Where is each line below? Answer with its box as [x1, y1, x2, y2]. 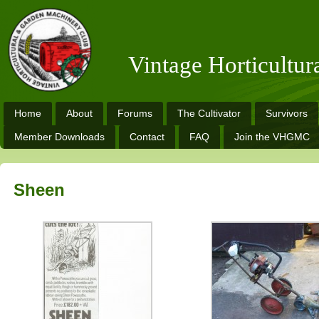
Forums [117, 108, 152, 119]
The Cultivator [177, 108, 241, 119]
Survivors [266, 108, 308, 119]
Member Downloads [14, 131, 105, 142]
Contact [130, 131, 164, 142]
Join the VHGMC [234, 131, 310, 142]
